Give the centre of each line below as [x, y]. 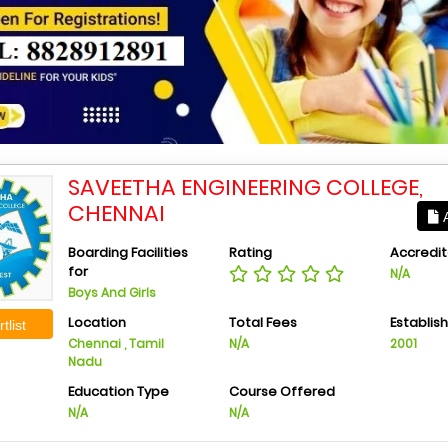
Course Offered [281, 392]
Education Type [119, 392]
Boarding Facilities [128, 253]
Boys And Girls [112, 293]
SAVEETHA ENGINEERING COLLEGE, [246, 188]
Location [97, 323]
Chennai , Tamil [116, 344]
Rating [250, 253]
